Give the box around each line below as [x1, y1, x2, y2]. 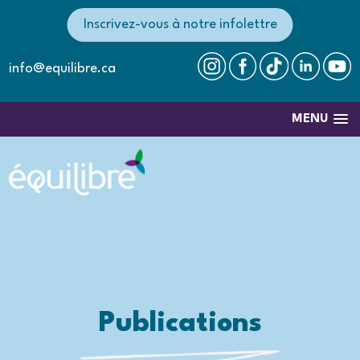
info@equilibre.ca [9, 62, 117, 76]
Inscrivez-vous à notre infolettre [83, 18, 277, 31]
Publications [98, 310, 262, 338]
